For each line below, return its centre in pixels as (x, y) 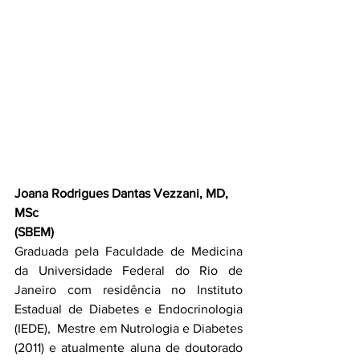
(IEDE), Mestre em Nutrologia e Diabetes (129, 328)
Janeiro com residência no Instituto (129, 290)
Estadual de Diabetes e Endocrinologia (129, 309)
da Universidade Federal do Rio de (129, 270)
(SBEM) (34, 232)
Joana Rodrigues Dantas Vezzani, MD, (123, 193)
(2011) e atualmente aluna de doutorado (129, 348)
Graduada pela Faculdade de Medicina (129, 251)
